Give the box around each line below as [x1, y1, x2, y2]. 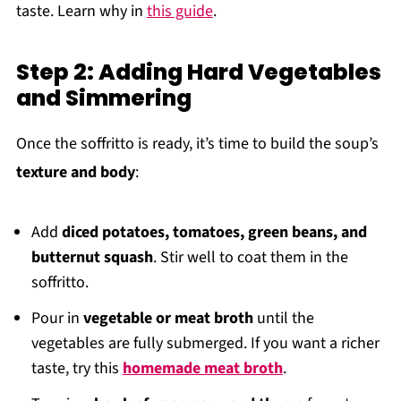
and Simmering [15, 82, 192, 115]
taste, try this [30, 357, 123, 380]
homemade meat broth [122, 357, 283, 380]
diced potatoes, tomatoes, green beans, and [61, 221, 367, 244]
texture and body [15, 161, 135, 184]
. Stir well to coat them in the [152, 246, 348, 269]
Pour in [30, 307, 83, 330]
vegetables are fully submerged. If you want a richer [30, 332, 380, 355]
